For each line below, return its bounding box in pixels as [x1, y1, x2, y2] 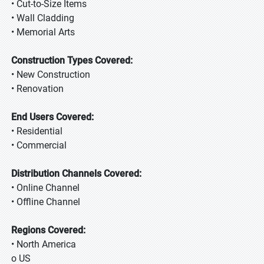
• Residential [11, 126, 62, 137]
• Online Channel [11, 182, 80, 193]
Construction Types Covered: [11, 55, 133, 66]
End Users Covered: [11, 111, 96, 123]
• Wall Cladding [11, 12, 74, 24]
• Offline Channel [11, 196, 82, 207]
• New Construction [11, 69, 90, 80]
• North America [11, 239, 76, 250]
